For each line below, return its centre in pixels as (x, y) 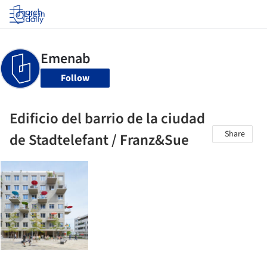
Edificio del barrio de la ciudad (107, 119)
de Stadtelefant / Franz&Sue (99, 140)
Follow (75, 78)
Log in (35, 14)
